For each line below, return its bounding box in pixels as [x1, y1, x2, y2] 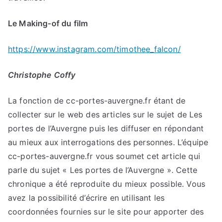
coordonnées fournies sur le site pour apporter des [8, 207, 204, 217]
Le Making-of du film [8, 18, 88, 29]
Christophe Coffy [8, 70, 76, 80]
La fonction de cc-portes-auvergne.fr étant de [8, 96, 186, 106]
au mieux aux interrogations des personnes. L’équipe [8, 137, 209, 148]
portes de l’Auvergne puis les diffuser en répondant [8, 123, 204, 134]
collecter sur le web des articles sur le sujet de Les [8, 110, 203, 120]
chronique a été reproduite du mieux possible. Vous [8, 179, 206, 189]
